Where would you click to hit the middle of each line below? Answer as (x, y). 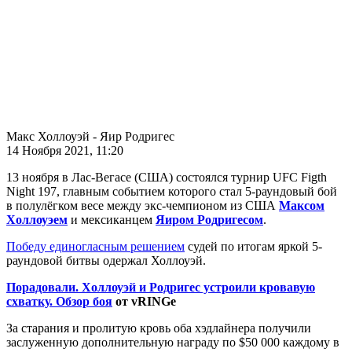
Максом (302, 205)
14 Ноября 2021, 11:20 (65, 150)
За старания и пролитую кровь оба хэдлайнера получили (159, 328)
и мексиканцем (112, 219)
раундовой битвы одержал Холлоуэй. (108, 260)
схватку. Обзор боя (59, 301)
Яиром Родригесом (209, 219)
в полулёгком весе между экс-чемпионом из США (143, 205)
